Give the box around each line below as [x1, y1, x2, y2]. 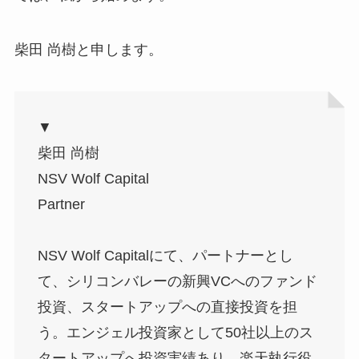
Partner [37, 196, 85, 213]
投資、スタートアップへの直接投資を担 [37, 299, 297, 316]
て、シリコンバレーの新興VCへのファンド [37, 273, 317, 290]
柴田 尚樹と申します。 [14, 42, 163, 58]
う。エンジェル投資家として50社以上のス [37, 325, 313, 341]
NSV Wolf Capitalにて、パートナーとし [37, 248, 293, 264]
